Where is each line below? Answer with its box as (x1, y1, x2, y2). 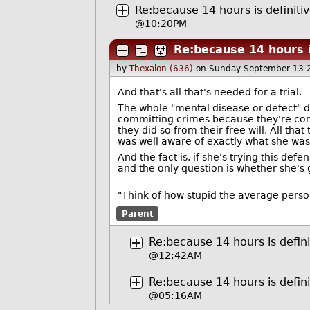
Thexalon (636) (129, 63, 194, 73)
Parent (121, 208, 154, 219)
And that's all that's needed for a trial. (117, 86, 302, 98)
